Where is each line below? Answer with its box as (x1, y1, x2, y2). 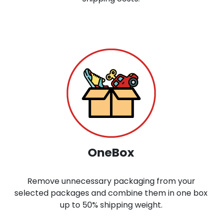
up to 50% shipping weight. (59, 199, 163, 211)
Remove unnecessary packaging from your (27, 175, 195, 187)
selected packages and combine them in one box (14, 187, 208, 199)
